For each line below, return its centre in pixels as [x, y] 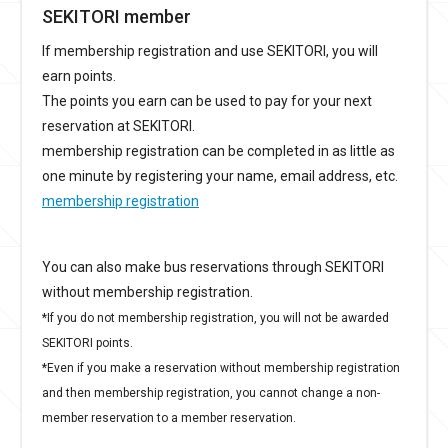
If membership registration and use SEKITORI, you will [210, 50]
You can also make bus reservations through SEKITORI [213, 266]
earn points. [79, 75]
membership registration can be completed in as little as [218, 150]
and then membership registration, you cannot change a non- [211, 392]
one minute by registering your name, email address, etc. [220, 175]
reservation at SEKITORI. [118, 125]
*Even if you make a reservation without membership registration [221, 367]
